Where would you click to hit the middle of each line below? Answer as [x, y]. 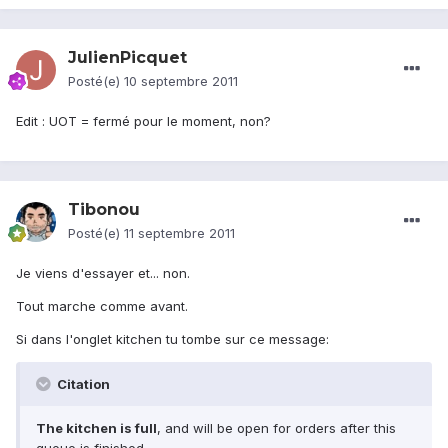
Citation [82, 384]
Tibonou [104, 210]
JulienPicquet [127, 58]
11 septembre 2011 [179, 233]
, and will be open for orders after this [276, 428]
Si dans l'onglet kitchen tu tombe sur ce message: [172, 339]
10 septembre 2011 [181, 81]
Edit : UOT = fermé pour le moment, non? [143, 121]
